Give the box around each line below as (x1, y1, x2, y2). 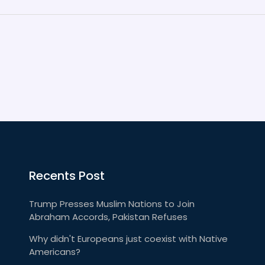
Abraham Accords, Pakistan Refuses (29, 211, 188, 223)
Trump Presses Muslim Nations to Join (29, 198, 195, 210)
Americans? (29, 245, 80, 258)
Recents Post (29, 167, 105, 184)
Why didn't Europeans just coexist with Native (29, 232, 228, 245)
